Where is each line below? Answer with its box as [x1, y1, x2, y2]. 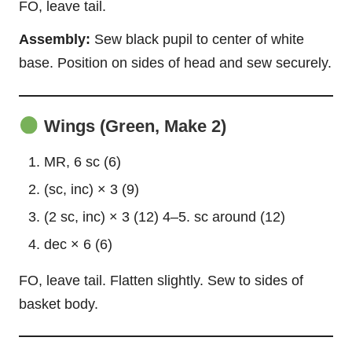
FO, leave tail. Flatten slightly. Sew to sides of [19, 272, 303, 288]
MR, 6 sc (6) [44, 153, 121, 170]
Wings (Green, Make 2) [38, 116, 226, 137]
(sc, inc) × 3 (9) [44, 181, 139, 197]
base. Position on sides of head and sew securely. [19, 55, 332, 71]
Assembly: [19, 31, 90, 48]
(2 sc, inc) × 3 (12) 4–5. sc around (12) [44, 208, 285, 225]
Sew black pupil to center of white [90, 31, 304, 48]
